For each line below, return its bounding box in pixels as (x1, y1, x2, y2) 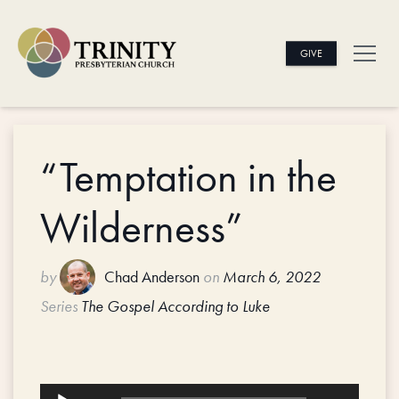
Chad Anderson (104, 266, 199, 288)
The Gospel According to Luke (81, 296, 270, 317)
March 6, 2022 (223, 266, 321, 288)
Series (40, 296, 77, 317)
